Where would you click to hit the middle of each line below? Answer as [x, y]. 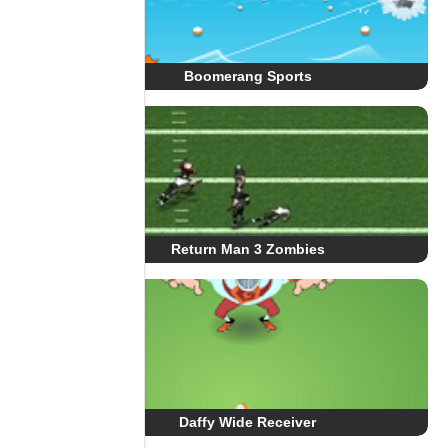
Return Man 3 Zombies [247, 249]
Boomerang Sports [247, 76]
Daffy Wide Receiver [248, 422]
